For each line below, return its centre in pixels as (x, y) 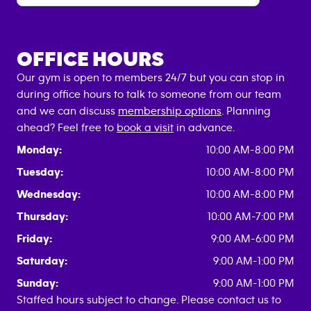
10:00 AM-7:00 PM (251, 217)
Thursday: (42, 217)
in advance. (204, 128)
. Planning (246, 111)
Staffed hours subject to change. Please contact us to (149, 300)
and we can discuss (67, 111)
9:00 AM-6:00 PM (253, 239)
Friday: (34, 239)
